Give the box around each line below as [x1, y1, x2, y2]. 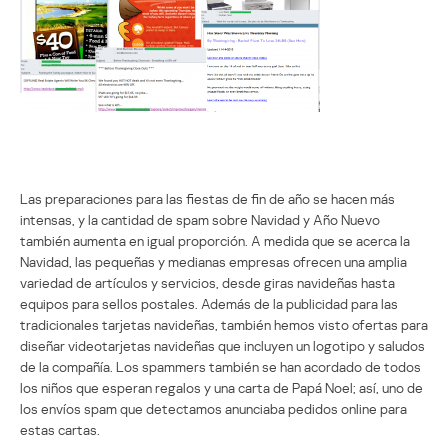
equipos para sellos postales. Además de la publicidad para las [20, 294, 398, 312]
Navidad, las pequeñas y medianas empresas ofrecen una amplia [20, 252, 407, 270]
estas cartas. [20, 420, 100, 438]
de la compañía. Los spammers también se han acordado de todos [20, 357, 421, 375]
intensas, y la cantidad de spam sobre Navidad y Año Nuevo [20, 210, 380, 228]
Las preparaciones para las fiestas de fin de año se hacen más [20, 189, 395, 207]
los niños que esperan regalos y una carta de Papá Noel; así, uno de [20, 378, 423, 396]
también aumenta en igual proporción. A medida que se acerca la [20, 231, 410, 249]
